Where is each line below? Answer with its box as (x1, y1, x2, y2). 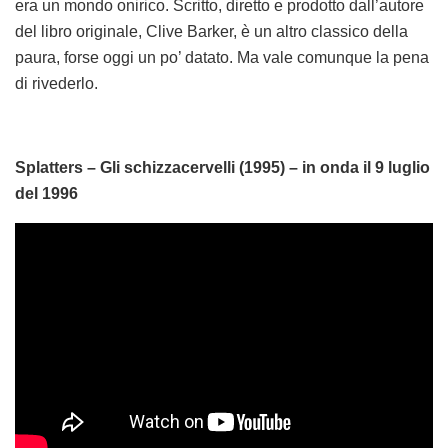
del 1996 (15, 185, 78, 203)
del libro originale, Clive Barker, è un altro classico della (15, 23, 408, 41)
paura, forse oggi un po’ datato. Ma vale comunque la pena (15, 49, 429, 67)
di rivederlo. (15, 75, 98, 93)
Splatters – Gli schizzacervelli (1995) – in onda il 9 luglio (15, 159, 430, 177)
